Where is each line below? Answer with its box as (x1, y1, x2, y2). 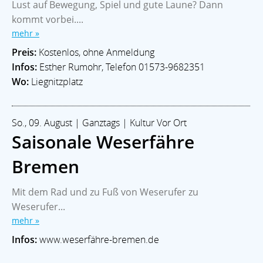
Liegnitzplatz (29, 75, 83, 88)
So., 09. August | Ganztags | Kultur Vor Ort (12, 116, 187, 129)
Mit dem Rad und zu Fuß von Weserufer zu (12, 185, 198, 198)
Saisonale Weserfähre (12, 129, 194, 154)
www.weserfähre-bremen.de (37, 232, 159, 246)
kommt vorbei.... (12, 12, 83, 26)
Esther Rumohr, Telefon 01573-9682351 (37, 60, 205, 73)
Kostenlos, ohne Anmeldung (36, 45, 154, 59)
